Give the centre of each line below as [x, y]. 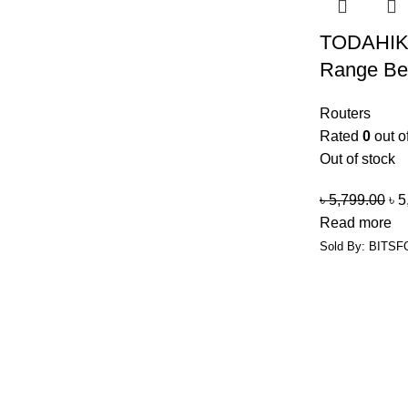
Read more [356, 223]
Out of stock [357, 159]
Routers [345, 113]
